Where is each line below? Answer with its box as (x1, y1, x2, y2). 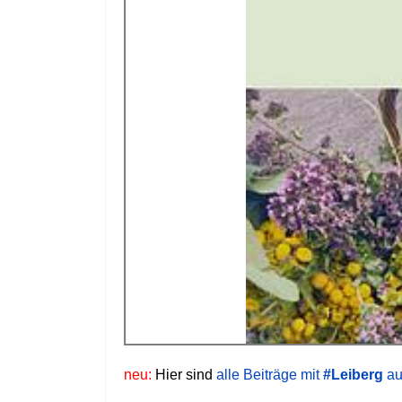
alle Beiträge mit (216, 366, 323, 382)
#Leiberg (323, 366, 383, 382)
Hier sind (152, 366, 216, 382)
